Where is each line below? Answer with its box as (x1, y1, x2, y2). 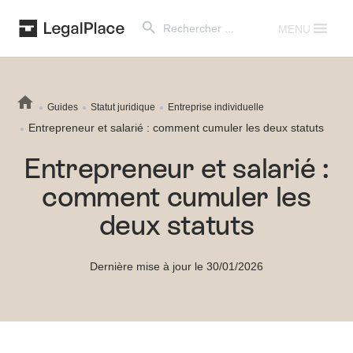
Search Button (134, 6, 170, 21)
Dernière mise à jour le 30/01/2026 (90, 259, 263, 273)
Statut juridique (91, 101, 155, 113)
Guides (47, 101, 78, 113)
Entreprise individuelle (168, 101, 264, 113)
